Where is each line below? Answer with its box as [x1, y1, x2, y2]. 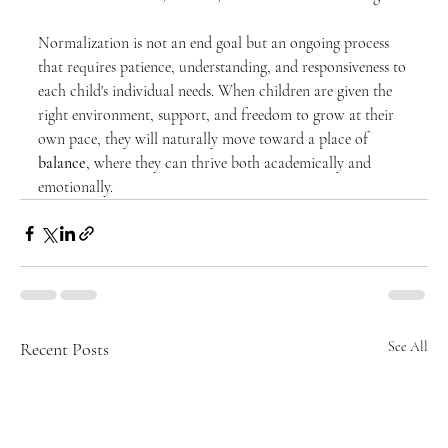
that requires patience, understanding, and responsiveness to [38, 57, 410, 77]
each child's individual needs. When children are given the [38, 81, 396, 101]
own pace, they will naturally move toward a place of [38, 129, 372, 149]
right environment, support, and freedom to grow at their [38, 105, 398, 125]
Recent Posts [20, 338, 109, 360]
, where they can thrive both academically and [86, 153, 375, 173]
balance [38, 153, 86, 173]
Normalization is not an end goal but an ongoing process [38, 33, 393, 53]
